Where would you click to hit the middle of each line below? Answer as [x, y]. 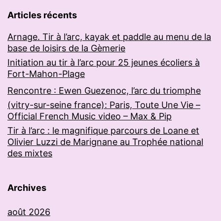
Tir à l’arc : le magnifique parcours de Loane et [103, 131]
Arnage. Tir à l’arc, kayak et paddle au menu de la [109, 37]
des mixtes [30, 153]
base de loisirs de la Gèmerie [66, 48]
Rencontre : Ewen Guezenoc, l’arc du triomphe [104, 91]
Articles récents [42, 15]
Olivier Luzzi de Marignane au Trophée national [105, 142]
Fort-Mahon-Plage [46, 74]
